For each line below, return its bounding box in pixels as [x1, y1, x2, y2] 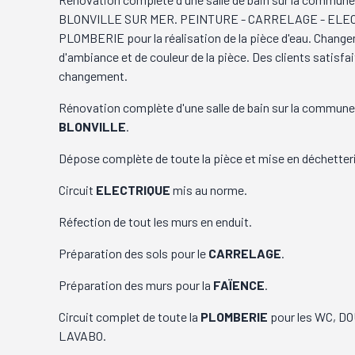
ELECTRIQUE [96, 181, 171, 197]
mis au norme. [170, 181, 248, 197]
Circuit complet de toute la [59, 308, 201, 324]
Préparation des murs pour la [59, 277, 214, 292]
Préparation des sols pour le [59, 245, 209, 261]
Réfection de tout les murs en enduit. [59, 213, 253, 229]
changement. [59, 67, 128, 83]
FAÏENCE [213, 277, 265, 292]
